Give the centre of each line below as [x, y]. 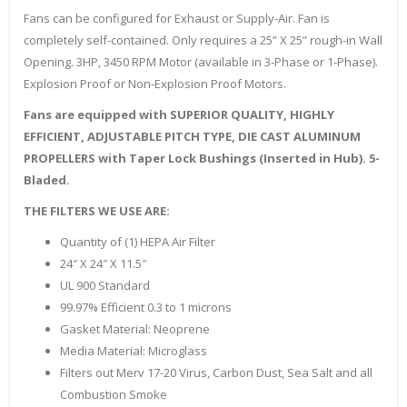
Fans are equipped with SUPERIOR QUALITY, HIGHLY [179, 115]
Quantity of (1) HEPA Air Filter [138, 242]
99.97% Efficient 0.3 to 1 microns [146, 308]
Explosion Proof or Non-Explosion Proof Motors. [155, 84]
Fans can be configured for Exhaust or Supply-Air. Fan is [177, 19]
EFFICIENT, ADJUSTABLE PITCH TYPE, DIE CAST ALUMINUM [192, 137]
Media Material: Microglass [134, 351]
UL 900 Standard [105, 286]
